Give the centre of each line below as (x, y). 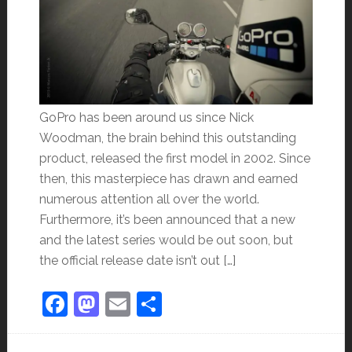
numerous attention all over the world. (149, 200)
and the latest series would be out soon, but (166, 240)
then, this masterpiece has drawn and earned (168, 179)
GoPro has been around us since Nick (146, 118)
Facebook (123, 304)
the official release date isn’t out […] (137, 261)
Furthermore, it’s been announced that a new (167, 220)
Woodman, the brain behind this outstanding (167, 138)
